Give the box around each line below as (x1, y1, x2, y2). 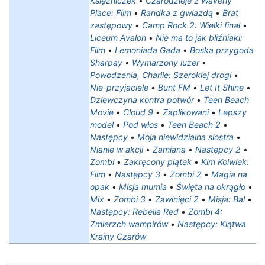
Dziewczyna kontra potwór (90, 94, 194, 105)
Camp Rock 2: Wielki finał (142, 20, 240, 30)
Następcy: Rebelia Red (90, 206, 179, 216)
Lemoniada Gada (115, 44, 180, 55)
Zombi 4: (188, 206, 222, 216)
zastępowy (90, 20, 132, 30)
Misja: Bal (208, 193, 245, 204)
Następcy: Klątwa (177, 218, 246, 229)
